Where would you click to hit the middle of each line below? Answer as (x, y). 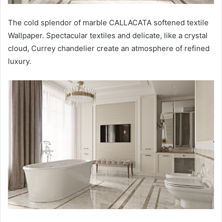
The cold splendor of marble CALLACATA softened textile (108, 23)
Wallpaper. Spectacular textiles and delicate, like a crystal (108, 36)
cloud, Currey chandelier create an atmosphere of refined (109, 49)
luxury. (20, 61)
